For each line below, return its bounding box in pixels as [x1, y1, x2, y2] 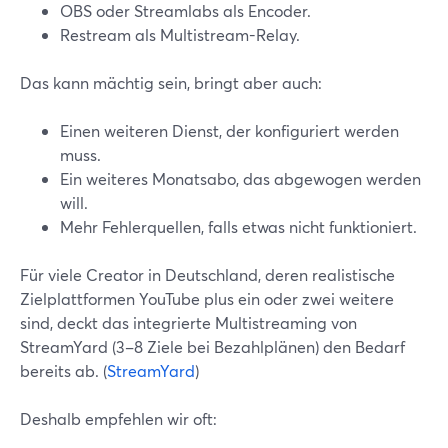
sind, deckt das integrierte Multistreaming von [20, 312, 357, 333]
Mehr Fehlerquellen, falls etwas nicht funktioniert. [60, 216, 417, 237]
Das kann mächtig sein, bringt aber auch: [20, 72, 322, 93]
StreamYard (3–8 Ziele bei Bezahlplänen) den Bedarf [20, 336, 405, 357]
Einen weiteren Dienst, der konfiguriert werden [60, 120, 399, 141]
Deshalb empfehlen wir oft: [20, 408, 217, 429]
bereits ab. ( [20, 360, 107, 381]
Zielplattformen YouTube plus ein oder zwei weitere [20, 288, 394, 309]
